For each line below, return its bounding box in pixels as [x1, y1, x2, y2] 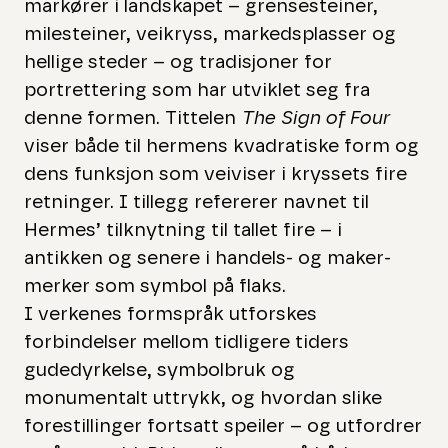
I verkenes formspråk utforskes [24, 304, 318, 324]
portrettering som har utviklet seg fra [24, 80, 371, 100]
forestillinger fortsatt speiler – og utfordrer [24, 416, 423, 436]
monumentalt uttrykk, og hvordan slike [24, 388, 383, 408]
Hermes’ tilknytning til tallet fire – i [24, 220, 343, 240]
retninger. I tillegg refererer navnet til [24, 192, 370, 212]
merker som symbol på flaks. [24, 276, 287, 296]
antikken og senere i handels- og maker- [24, 248, 392, 268]
